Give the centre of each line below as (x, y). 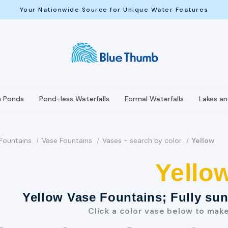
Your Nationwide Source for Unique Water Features (114, 10)
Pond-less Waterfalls (74, 99)
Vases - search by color (142, 140)
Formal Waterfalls (154, 99)
